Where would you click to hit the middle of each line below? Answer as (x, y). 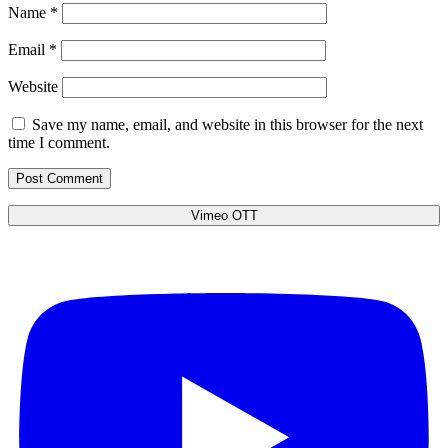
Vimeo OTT (224, 216)
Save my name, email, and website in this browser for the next (227, 125)
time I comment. (59, 143)
